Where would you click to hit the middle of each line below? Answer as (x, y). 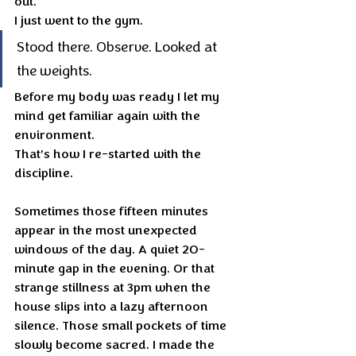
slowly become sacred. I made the (116, 345)
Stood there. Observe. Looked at (118, 47)
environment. (54, 135)
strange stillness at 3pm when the (114, 288)
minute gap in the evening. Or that (116, 269)
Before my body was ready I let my (118, 97)
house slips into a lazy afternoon (113, 307)
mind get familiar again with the (109, 116)
